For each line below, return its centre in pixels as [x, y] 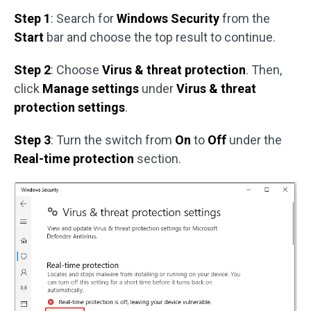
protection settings [69, 108]
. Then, [264, 70]
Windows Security [168, 19]
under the [254, 140]
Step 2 [32, 70]
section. [159, 159]
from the [245, 19]
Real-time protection [75, 159]
